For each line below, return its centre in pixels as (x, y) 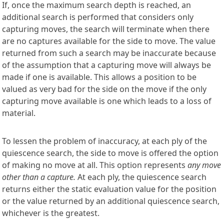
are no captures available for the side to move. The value (109, 41)
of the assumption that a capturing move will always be (106, 65)
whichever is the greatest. (51, 213)
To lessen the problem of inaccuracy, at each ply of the (104, 141)
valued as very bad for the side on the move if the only (104, 89)
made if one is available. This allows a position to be (99, 77)
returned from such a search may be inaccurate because (109, 53)
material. (19, 113)
